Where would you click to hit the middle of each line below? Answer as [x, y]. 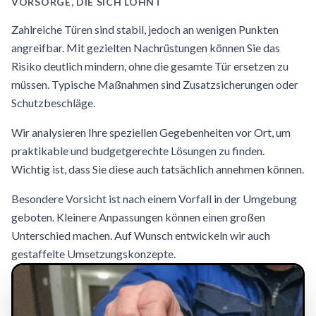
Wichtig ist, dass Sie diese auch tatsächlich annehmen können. [158, 169]
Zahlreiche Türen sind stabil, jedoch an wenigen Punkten [145, 29]
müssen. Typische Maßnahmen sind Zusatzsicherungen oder [155, 84]
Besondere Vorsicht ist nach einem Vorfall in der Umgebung [154, 199]
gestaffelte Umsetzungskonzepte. [93, 254]
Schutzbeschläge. [53, 103]
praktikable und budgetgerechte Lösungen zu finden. [138, 151]
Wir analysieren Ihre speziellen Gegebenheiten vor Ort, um [151, 132]
